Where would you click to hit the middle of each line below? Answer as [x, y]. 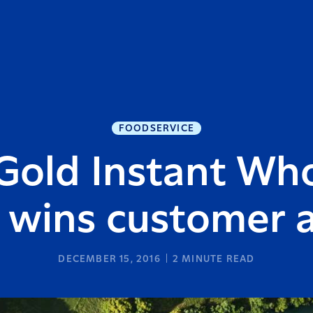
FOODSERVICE [156, 129]
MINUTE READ [217, 259]
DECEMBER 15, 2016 [109, 259]
